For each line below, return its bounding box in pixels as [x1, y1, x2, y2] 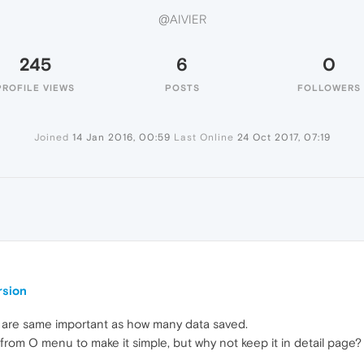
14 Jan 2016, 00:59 [71, 132, 171, 143]
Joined [33, 132, 69, 143]
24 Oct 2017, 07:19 [236, 132, 331, 143]
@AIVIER [158, 12, 206, 27]
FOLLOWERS [297, 83, 361, 93]
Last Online [173, 132, 234, 143]
